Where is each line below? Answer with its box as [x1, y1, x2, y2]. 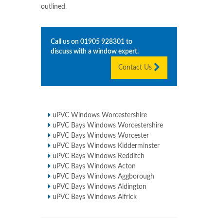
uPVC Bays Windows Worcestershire [53, 122, 163, 129]
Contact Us [118, 64, 154, 72]
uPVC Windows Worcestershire [53, 112, 147, 119]
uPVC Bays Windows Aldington [53, 183, 146, 191]
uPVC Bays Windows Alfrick [53, 194, 137, 201]
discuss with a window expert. [51, 48, 139, 55]
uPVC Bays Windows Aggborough [53, 173, 154, 181]
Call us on [51, 38, 80, 46]
